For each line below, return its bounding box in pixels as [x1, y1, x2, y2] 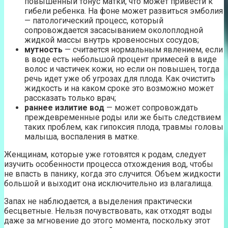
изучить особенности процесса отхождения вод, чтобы [4, 159, 213, 169]
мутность [24, 44, 63, 54]
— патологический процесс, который [24, 15, 163, 25]
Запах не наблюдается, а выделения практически [4, 196, 192, 206]
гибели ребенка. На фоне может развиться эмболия [24, 6, 223, 16]
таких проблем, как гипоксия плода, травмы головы [24, 122, 223, 132]
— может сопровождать [104, 102, 198, 112]
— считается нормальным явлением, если [63, 44, 223, 54]
